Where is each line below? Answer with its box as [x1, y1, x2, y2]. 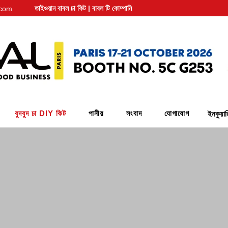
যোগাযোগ [164, 109, 189, 118]
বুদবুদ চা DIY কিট [15, 109, 66, 118]
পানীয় [89, 109, 104, 118]
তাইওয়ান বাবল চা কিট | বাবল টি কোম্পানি [35, 4, 132, 12]
